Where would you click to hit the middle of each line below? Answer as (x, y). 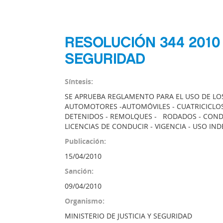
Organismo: (85, 201)
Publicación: (85, 141)
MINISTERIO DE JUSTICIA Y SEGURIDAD (128, 216)
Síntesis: (79, 81)
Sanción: (79, 171)
